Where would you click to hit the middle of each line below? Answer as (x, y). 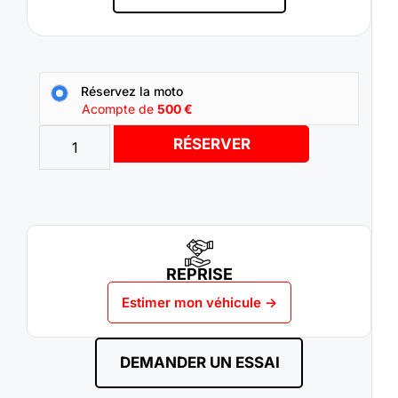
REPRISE (199, 275)
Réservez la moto (132, 92)
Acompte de (119, 109)
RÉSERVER (211, 144)
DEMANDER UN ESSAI (200, 363)
